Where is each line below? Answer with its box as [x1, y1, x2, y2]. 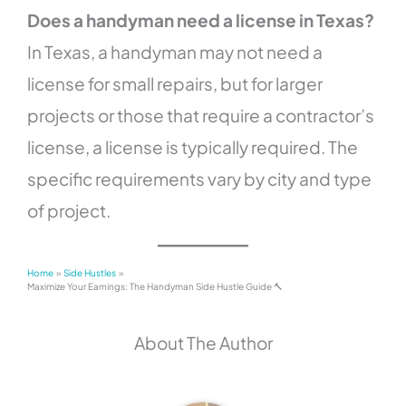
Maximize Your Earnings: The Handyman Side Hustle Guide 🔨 [27, 280, 284, 292]
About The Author [133, 331, 273, 353]
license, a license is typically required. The [27, 135, 359, 158]
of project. [27, 198, 111, 221]
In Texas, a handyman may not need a [27, 40, 324, 63]
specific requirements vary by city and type [27, 167, 372, 189]
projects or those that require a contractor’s [27, 103, 375, 126]
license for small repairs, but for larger [27, 72, 324, 94]
